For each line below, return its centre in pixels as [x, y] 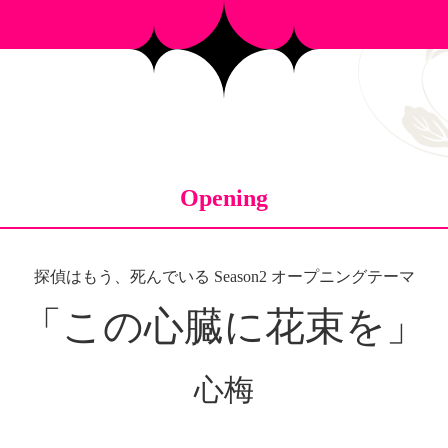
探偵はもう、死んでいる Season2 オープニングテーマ [224, 276]
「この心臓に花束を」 [224, 326]
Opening [224, 198]
